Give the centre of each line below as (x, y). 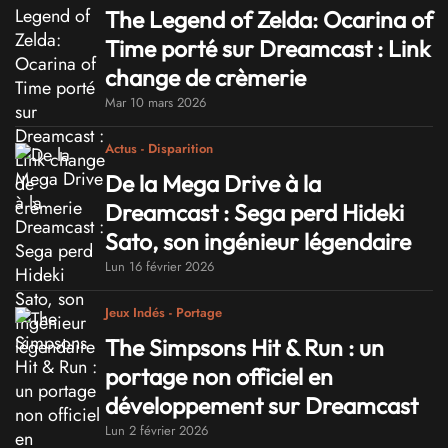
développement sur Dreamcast (261, 405)
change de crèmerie (205, 78)
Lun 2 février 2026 (156, 430)
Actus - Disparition (159, 149)
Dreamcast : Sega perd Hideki (254, 213)
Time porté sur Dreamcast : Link (267, 49)
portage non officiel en (219, 376)
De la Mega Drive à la (213, 184)
